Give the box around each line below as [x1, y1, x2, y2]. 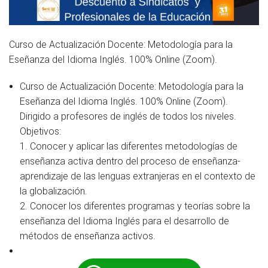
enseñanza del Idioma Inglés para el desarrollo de [19, 215, 229, 227]
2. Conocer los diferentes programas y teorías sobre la [19, 200, 250, 212]
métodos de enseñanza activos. [19, 230, 156, 242]
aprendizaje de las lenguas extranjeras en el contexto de [19, 170, 255, 182]
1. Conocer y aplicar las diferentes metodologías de [19, 141, 237, 153]
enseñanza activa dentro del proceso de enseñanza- [19, 156, 240, 167]
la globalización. [19, 185, 90, 197]
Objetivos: [19, 126, 61, 138]
